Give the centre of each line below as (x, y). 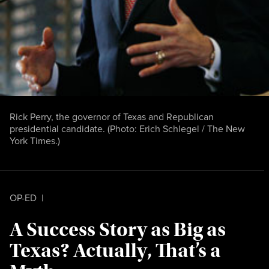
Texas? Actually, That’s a (115, 250)
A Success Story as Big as (118, 229)
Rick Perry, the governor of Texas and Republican (112, 116)
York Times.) (35, 140)
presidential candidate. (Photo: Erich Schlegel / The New (127, 128)
